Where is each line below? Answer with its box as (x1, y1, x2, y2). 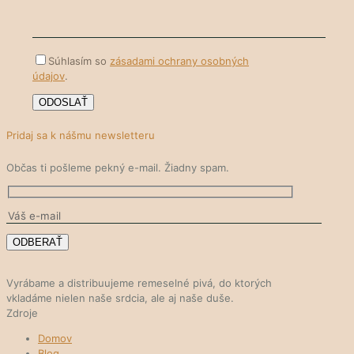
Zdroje (6, 307, 38, 320)
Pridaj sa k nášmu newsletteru (6, 128, 155, 141)
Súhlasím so (48, 55, 110, 68)
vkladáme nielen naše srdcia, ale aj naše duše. (6, 292, 234, 305)
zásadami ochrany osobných (110, 55, 249, 68)
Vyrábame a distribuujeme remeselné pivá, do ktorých (6, 277, 272, 290)
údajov (32, 70, 65, 83)
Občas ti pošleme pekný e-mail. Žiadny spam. (6, 160, 229, 174)
